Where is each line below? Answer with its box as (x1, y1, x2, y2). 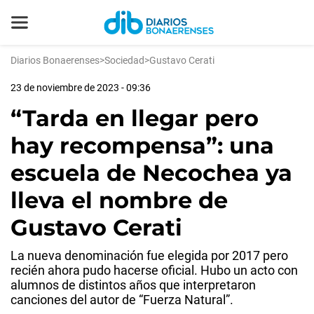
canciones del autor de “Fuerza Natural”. (11, 292, 233, 307)
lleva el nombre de (11, 186, 228, 214)
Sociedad (104, 55, 144, 66)
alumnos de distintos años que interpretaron (11, 278, 256, 292)
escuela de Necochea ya (11, 159, 292, 186)
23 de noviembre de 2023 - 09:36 (11, 82, 151, 93)
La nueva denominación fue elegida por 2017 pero (11, 248, 288, 263)
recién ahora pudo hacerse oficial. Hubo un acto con (11, 263, 298, 278)
